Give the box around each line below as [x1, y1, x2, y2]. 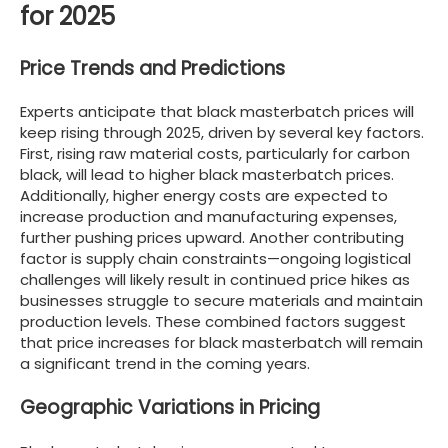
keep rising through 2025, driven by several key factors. [20, 122, 424, 144]
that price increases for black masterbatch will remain [20, 332, 423, 354]
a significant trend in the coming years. [20, 353, 310, 375]
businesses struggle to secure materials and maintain [20, 290, 423, 312]
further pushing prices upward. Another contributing [20, 227, 404, 249]
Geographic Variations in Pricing [20, 394, 320, 421]
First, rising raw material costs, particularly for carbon [20, 143, 410, 165]
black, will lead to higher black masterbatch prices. [20, 164, 394, 186]
